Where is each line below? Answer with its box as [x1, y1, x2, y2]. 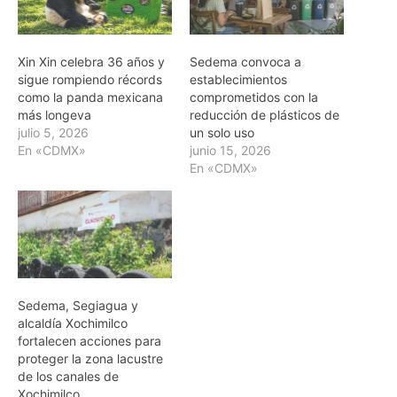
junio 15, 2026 [190, 142, 271, 158]
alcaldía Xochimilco [18, 315, 128, 331]
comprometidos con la [190, 89, 318, 105]
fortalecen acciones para [18, 333, 161, 349]
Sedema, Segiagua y [18, 298, 138, 314]
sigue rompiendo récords [18, 71, 162, 87]
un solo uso [190, 124, 254, 140]
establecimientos [190, 71, 287, 87]
